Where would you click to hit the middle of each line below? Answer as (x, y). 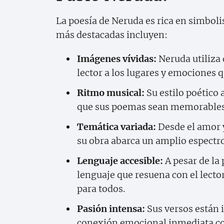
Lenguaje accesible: (120, 160)
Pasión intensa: (111, 208)
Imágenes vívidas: (117, 58)
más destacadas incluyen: (112, 34)
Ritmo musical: (111, 92)
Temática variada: (116, 126)
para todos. (101, 188)
